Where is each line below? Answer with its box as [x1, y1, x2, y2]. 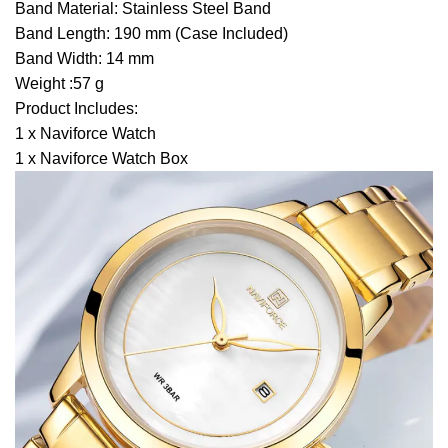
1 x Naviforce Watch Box [15, 150, 188, 168]
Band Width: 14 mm [15, 50, 154, 68]
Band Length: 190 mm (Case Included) [15, 25, 288, 43]
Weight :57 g [15, 75, 104, 93]
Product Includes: [15, 100, 138, 118]
